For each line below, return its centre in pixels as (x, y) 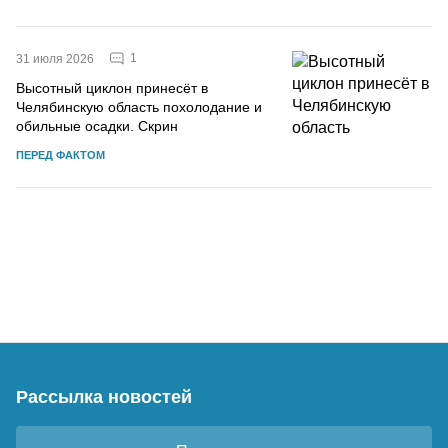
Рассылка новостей (104, 396)
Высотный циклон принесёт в (112, 87)
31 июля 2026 (55, 58)
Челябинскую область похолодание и (139, 106)
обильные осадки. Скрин (97, 125)
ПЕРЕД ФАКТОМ (60, 154)
